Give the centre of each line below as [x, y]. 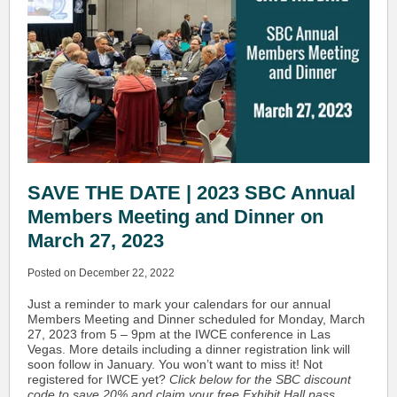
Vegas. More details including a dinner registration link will [189, 349]
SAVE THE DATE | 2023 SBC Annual [191, 193]
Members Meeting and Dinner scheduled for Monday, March [196, 319]
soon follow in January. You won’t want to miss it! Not [175, 364]
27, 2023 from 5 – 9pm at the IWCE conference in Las [179, 334]
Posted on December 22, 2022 [101, 273]
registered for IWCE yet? [98, 379]
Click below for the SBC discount [260, 379]
